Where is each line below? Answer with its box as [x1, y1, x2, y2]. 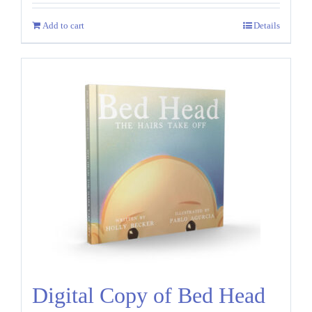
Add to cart [42, 20, 84, 31]
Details [253, 20, 280, 31]
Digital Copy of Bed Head [32, 283, 265, 308]
